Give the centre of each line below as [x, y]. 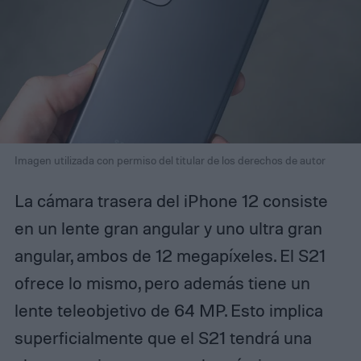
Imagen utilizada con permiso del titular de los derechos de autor [170, 160]
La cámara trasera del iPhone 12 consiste [171, 200]
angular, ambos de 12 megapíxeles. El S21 [170, 255]
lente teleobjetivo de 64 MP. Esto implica [168, 310]
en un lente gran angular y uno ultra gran [168, 228]
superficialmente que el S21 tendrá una [163, 337]
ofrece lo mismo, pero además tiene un [162, 282]
